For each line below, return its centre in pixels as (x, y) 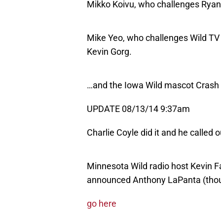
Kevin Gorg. (109, 52)
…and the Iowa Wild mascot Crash (153, 85)
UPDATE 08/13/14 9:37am (138, 109)
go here (102, 204)
